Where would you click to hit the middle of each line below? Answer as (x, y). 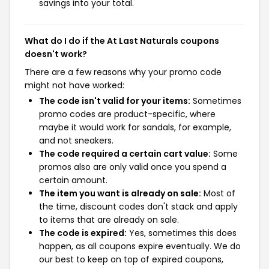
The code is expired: (83, 233)
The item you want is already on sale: (120, 193)
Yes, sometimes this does (182, 233)
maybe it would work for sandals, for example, (135, 127)
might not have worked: (74, 85)
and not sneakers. (76, 141)
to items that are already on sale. (109, 220)
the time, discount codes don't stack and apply (138, 207)
